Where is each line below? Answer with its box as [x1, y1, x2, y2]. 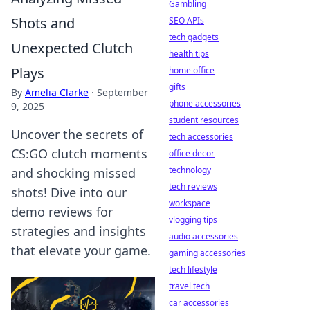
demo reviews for [11, 203, 113, 220]
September [97, 86, 148, 99]
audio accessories [169, 230, 238, 242]
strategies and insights [11, 223, 146, 239]
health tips [169, 48, 209, 60]
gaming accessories [169, 247, 246, 259]
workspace [169, 197, 210, 209]
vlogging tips [169, 214, 217, 226]
